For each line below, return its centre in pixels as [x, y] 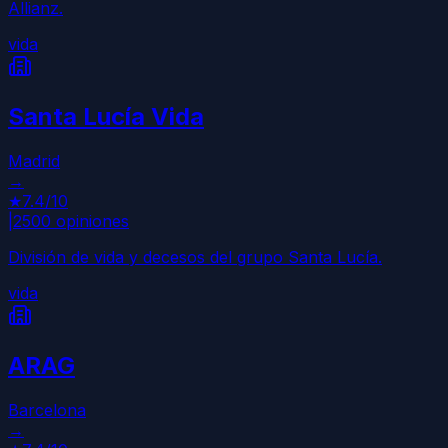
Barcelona [47, 409]
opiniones [90, 220]
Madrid [34, 160]
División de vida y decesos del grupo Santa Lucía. [195, 256]
